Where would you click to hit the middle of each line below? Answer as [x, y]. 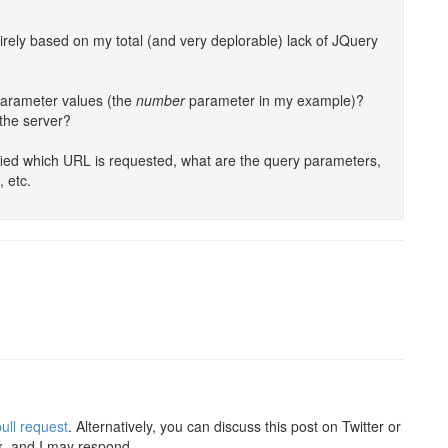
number [160, 100]
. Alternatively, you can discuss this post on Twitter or [234, 426]
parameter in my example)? [274, 100]
